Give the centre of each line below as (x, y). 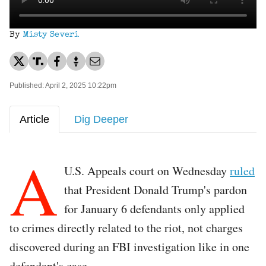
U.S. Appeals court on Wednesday (147, 170)
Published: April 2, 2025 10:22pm (63, 85)
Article (34, 119)
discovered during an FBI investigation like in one (129, 246)
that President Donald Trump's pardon (156, 189)
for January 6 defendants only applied (154, 208)
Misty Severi (51, 35)
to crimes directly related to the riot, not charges (126, 227)
